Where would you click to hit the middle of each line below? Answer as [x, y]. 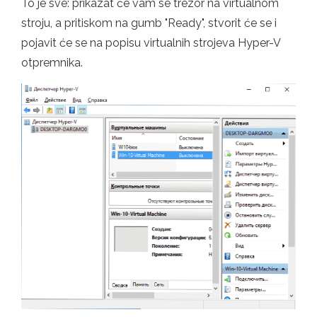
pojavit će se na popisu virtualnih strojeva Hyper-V [151, 43]
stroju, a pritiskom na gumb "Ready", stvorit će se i [149, 23]
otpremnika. [52, 63]
